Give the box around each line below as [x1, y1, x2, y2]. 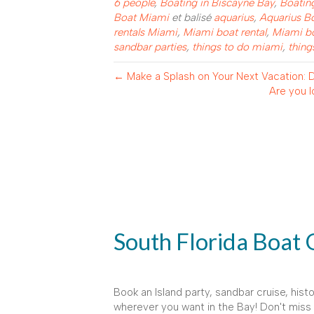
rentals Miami [114, 25, 177, 39]
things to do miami [192, 40, 282, 53]
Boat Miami [114, 11, 169, 24]
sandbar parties [114, 40, 186, 53]
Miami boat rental [183, 25, 266, 39]
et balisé [169, 11, 214, 24]
